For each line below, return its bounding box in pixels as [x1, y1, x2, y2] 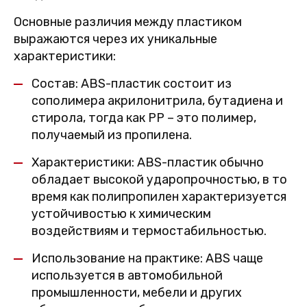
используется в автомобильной [32, 268, 223, 283]
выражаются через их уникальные [14, 32, 217, 47]
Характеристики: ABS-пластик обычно [32, 155, 264, 170]
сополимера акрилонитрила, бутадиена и [32, 93, 283, 108]
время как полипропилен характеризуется [32, 189, 286, 204]
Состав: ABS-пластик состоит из [32, 76, 232, 91]
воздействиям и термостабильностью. [32, 223, 267, 238]
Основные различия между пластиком [14, 14, 242, 29]
